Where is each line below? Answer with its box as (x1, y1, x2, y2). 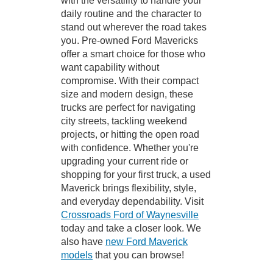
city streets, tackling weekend (61, 115, 187, 126)
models (61, 249, 93, 260)
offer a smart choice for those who (61, 48, 205, 59)
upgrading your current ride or (61, 155, 188, 166)
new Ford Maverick (105, 236, 188, 247)
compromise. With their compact (61, 75, 199, 86)
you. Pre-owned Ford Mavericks (61, 35, 198, 46)
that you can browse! (93, 249, 184, 260)
